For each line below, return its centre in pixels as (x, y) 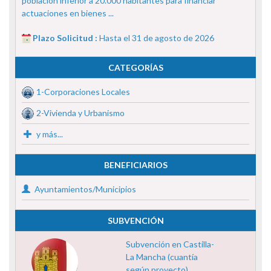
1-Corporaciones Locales (83, 91)
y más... (49, 134)
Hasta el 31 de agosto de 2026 (157, 38)
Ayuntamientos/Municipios (84, 189)
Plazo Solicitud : (66, 38)
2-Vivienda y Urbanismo (80, 113)
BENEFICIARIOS (135, 165)
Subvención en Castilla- (170, 244)
